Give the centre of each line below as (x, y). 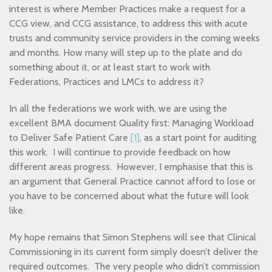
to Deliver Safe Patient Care (70, 138)
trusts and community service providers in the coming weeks (134, 38)
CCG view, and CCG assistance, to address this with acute (128, 23)
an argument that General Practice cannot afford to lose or (132, 181)
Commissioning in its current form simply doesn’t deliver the (134, 252)
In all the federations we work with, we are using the (118, 108)
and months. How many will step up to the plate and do (126, 53)
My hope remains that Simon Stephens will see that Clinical (134, 237)
